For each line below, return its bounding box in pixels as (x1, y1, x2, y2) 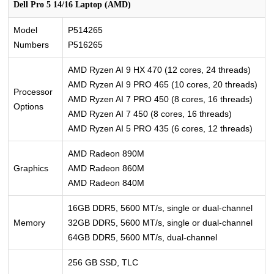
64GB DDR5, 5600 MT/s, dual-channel (68, 232, 218, 242)
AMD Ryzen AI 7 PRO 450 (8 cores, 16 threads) (68, 94, 253, 104)
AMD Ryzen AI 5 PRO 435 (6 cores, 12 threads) (68, 123, 253, 133)
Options (13, 101, 44, 111)
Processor (13, 86, 53, 97)
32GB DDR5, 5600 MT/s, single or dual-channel (68, 217, 253, 228)
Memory (13, 217, 46, 228)
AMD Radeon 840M (68, 177, 145, 188)
